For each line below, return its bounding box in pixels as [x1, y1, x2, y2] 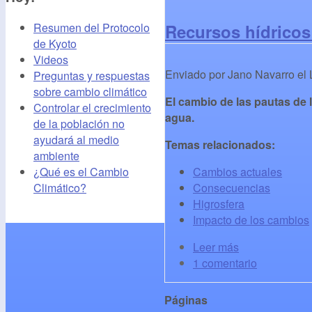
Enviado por [165, 65, 228, 82]
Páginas [164, 292, 208, 309]
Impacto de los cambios [193, 211, 309, 228]
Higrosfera [193, 195, 244, 212]
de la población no [33, 115, 125, 132]
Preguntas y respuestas [33, 67, 150, 84]
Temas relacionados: [165, 136, 278, 153]
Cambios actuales [193, 163, 282, 180]
